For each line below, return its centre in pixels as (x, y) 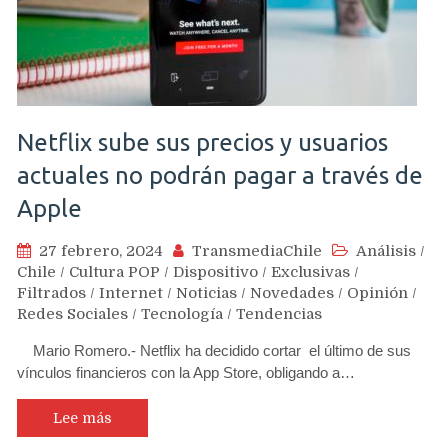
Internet (131, 293)
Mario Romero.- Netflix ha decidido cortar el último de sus (214, 350)
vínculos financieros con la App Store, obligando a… (186, 372)
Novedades (292, 293)
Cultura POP (114, 272)
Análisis (386, 251)
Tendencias (279, 314)
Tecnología (182, 314)
